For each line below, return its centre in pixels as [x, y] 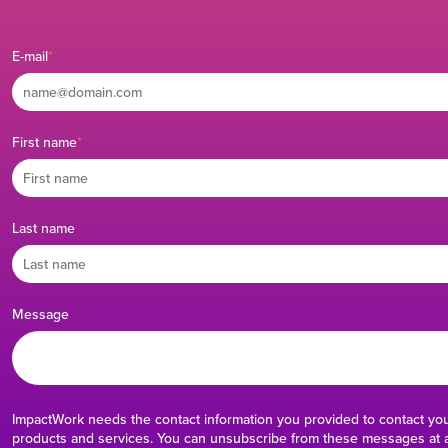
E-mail [30, 56]
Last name [43, 227]
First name [44, 141]
